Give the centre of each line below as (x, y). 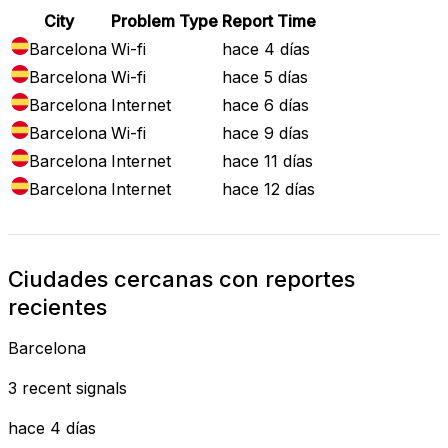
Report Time (269, 20)
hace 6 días (265, 104)
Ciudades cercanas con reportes (181, 278)
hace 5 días (265, 76)
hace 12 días (268, 188)
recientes (57, 306)
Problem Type (164, 20)
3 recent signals (67, 387)
